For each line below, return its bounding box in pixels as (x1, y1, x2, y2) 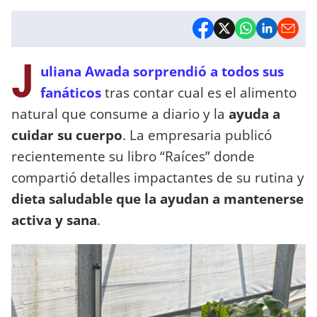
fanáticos (40, 82, 101, 102)
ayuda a (229, 103, 280, 123)
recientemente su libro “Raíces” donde (11, 146, 255, 166)
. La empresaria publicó (122, 125, 272, 144)
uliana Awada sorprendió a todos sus (40, 61, 284, 81)
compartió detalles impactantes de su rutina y (11, 167, 304, 187)
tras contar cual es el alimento (101, 82, 296, 102)
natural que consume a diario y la (11, 103, 229, 123)
